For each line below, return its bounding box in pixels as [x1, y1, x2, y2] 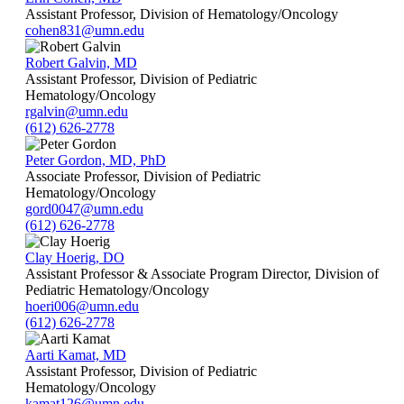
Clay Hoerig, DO [25, 249, 124, 265]
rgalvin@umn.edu [25, 103, 128, 119]
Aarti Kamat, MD [25, 346, 126, 363]
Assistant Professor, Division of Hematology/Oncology [25, 5, 338, 22]
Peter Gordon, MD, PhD [25, 151, 166, 168]
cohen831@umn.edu [25, 22, 144, 38]
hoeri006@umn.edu [25, 298, 139, 314]
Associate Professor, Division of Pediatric [25, 168, 261, 184]
